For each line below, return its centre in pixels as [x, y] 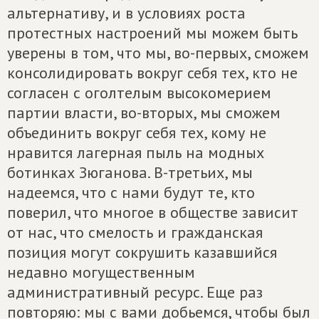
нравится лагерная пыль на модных [136, 152]
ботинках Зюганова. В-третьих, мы [130, 172]
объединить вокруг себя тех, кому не [137, 132]
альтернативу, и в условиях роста [126, 13]
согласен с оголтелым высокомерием [139, 93]
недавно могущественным [101, 272]
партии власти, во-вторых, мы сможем [144, 113]
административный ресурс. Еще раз [135, 292]
